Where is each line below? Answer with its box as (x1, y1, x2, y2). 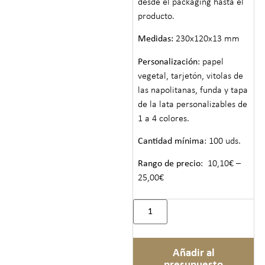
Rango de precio (138, 159, 201, 169)
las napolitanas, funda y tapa (138, 85, 248, 95)
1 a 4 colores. (138, 114, 190, 124)
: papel (198, 57, 224, 67)
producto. (138, 11, 175, 21)
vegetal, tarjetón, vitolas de (138, 71, 244, 81)
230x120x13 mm (173, 34, 240, 44)
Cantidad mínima (138, 137, 205, 146)
